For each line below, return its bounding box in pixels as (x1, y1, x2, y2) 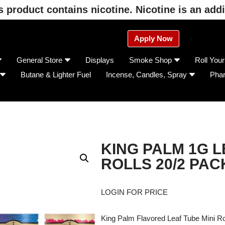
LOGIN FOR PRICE (100, 188, 168, 196)
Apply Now (134, 34, 173, 43)
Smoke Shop (129, 56, 172, 64)
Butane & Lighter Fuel (21, 70, 91, 79)
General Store (17, 56, 62, 64)
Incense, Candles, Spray (106, 70, 187, 79)
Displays (85, 56, 114, 64)
